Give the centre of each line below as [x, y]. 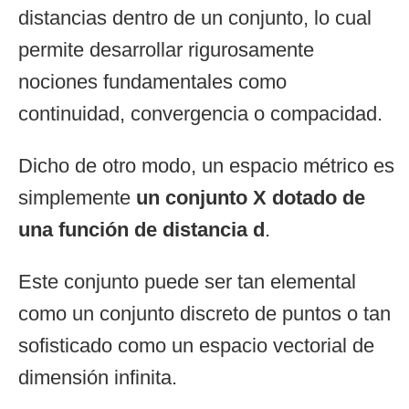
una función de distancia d [142, 230]
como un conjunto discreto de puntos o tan [204, 314]
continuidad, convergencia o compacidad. [200, 114]
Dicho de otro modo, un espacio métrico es [206, 166]
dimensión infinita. [98, 378]
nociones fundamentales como [152, 82]
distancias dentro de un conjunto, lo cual [195, 18]
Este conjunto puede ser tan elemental [187, 282]
